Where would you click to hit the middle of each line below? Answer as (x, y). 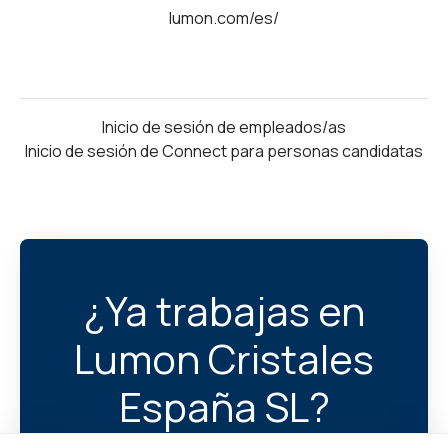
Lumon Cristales (224, 358)
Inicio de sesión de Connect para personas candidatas (224, 150)
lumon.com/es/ (224, 17)
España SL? (224, 406)
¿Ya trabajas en (224, 310)
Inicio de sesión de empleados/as (224, 126)
